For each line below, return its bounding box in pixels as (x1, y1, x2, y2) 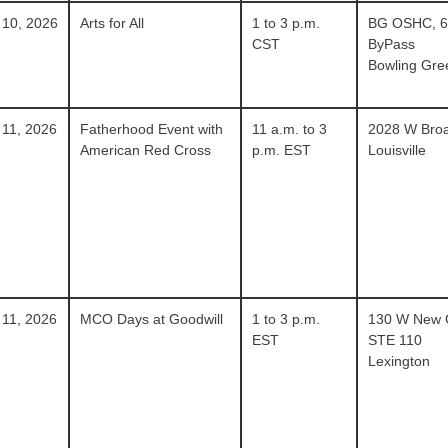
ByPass (367, 36, 415, 52)
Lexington (367, 353, 430, 369)
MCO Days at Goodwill (80, 311, 224, 327)
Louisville (367, 142, 426, 158)
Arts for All (80, 15, 145, 31)
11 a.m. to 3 (251, 121, 327, 137)
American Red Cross (80, 142, 212, 158)
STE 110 (367, 332, 422, 348)
